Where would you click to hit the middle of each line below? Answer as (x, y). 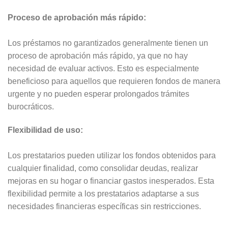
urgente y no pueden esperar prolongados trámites (98, 94)
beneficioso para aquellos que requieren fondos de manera (114, 81)
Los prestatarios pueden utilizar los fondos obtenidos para (112, 155)
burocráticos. (31, 107)
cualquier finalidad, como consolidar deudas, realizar (103, 168)
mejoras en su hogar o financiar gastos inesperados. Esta (111, 181)
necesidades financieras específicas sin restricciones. (104, 206)
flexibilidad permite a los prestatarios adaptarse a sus (103, 193)
